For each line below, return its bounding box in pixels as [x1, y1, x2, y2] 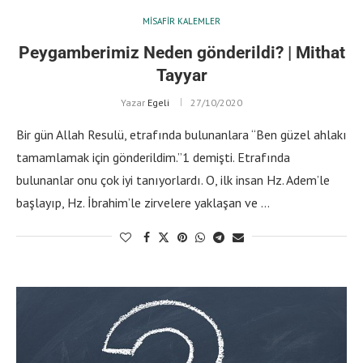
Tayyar [156, 65, 207, 85]
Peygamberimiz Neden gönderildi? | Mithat [18, 42, 345, 62]
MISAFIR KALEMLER [143, 15, 220, 27]
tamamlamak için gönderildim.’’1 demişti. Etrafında [16, 148, 290, 165]
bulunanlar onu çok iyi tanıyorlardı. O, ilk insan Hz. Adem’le [16, 171, 330, 188]
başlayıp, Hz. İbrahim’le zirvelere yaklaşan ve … [16, 194, 270, 211]
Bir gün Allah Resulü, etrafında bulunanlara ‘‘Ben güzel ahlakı [16, 126, 347, 143]
